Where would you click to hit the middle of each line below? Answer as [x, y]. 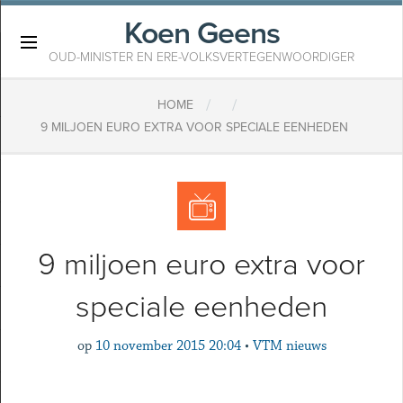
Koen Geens [201, 34]
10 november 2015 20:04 [168, 346]
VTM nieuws [289, 346]
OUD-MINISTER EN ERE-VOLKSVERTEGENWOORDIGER [201, 57]
